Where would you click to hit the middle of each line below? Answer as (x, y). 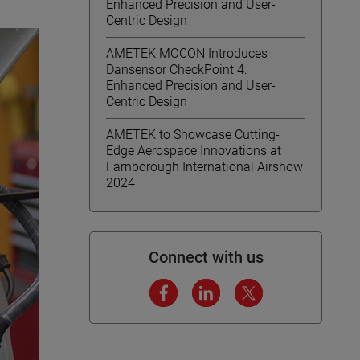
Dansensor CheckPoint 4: (176, 70)
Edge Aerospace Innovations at (194, 151)
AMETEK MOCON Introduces (187, 53)
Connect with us (206, 257)
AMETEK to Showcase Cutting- (193, 135)
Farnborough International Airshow (205, 167)
